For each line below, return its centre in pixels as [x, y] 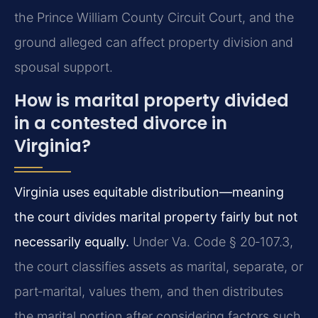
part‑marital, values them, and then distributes [149, 292]
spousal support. [64, 67]
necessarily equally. [72, 242]
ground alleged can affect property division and [154, 42]
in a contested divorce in [121, 124]
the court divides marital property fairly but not [156, 217]
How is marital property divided [152, 101]
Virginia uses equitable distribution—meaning [149, 192]
